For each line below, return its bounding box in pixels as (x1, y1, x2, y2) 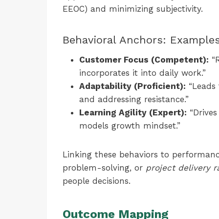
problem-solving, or (63, 163, 146, 173)
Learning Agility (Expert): (79, 108, 187, 117)
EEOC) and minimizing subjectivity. (63, 4, 203, 14)
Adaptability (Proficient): (79, 81, 186, 91)
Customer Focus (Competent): (79, 55, 209, 65)
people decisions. (63, 176, 131, 186)
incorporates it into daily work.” (79, 68, 206, 78)
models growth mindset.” (79, 121, 180, 131)
